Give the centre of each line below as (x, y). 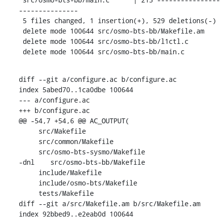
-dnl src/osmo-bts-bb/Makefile (82, 162)
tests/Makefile (28, 193)
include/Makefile (28, 172)
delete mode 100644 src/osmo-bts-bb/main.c (103, 51)
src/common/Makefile (28, 141)
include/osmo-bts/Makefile (28, 183)
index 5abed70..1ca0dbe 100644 (76, 89)
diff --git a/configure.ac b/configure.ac (97, 79)
